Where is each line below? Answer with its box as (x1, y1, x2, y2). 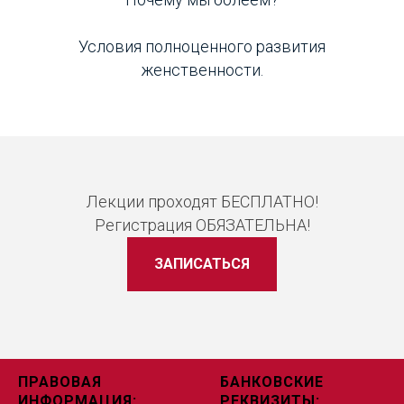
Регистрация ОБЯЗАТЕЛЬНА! (94, 216, 310, 235)
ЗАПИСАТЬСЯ (154, 254, 250, 272)
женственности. (141, 60, 263, 80)
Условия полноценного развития (78, 37, 326, 57)
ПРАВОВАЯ (18, 372, 102, 390)
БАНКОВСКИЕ (220, 372, 324, 390)
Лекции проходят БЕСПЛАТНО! (86, 192, 318, 212)
